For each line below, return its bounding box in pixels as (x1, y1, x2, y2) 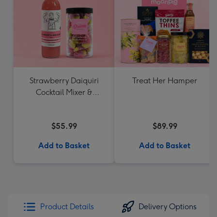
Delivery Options (139, 202, 197, 211)
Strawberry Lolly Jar (30, 99, 98, 108)
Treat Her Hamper (132, 76, 197, 85)
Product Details (40, 202, 94, 211)
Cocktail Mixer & (35, 88, 93, 97)
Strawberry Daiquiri (29, 76, 99, 85)
